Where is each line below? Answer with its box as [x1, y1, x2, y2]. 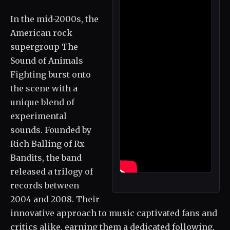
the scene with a [10, 83, 78, 93]
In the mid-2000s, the [10, 13, 99, 24]
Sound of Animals [10, 55, 83, 66]
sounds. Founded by [10, 124, 91, 135]
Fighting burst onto [10, 69, 91, 80]
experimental [10, 110, 67, 121]
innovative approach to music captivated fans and [10, 207, 217, 218]
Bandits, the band [10, 152, 82, 163]
